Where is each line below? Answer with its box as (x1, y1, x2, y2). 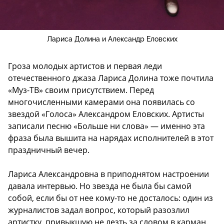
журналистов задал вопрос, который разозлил (8, 204, 189, 216)
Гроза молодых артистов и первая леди (8, 60, 162, 72)
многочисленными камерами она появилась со (8, 96, 195, 108)
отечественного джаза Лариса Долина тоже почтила (8, 72, 213, 84)
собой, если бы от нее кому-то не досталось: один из (8, 192, 213, 204)
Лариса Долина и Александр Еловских (46, 35, 177, 43)
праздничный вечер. (8, 144, 89, 156)
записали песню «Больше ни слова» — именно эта (8, 120, 205, 132)
